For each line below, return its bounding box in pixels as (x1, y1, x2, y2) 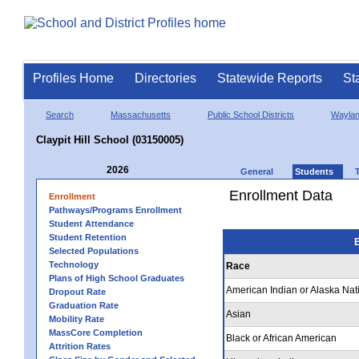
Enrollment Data (229, 187, 333, 204)
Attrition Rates (49, 341, 111, 351)
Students (295, 166, 333, 176)
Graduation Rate (49, 300, 119, 310)
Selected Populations (49, 245, 139, 256)
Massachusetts (111, 109, 171, 119)
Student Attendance (49, 218, 134, 228)
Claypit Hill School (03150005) (36, 133, 184, 146)
